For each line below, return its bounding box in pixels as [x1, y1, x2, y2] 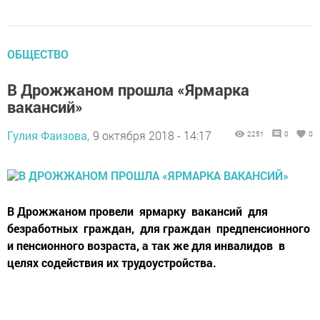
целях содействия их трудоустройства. [7, 254, 216, 270]
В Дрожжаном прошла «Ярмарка [7, 79, 249, 100]
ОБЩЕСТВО [7, 46, 69, 61]
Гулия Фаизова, [7, 127, 89, 143]
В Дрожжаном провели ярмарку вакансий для [7, 203, 268, 219]
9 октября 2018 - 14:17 [93, 127, 211, 143]
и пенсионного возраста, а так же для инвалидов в [7, 237, 285, 253]
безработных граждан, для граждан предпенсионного [7, 220, 310, 236]
